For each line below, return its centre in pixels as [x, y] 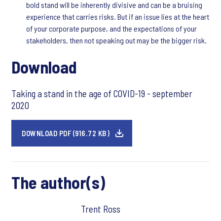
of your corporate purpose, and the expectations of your [111, 28]
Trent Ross [100, 209]
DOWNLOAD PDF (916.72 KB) [66, 133]
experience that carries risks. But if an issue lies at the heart [118, 17]
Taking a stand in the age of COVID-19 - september [102, 93]
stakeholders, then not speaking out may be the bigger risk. [116, 40]
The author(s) [58, 182]
